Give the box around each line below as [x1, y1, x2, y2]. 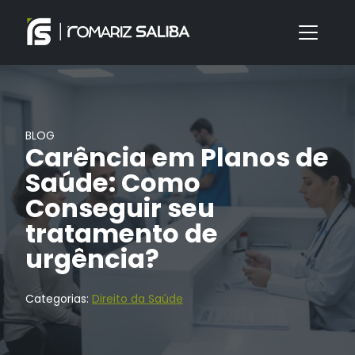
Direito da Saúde [92, 291, 183, 307]
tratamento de [25, 216, 218, 252]
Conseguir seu [25, 190, 215, 227]
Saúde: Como [25, 165, 200, 201]
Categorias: [25, 291, 92, 307]
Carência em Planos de [25, 139, 329, 176]
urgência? [25, 241, 159, 277]
